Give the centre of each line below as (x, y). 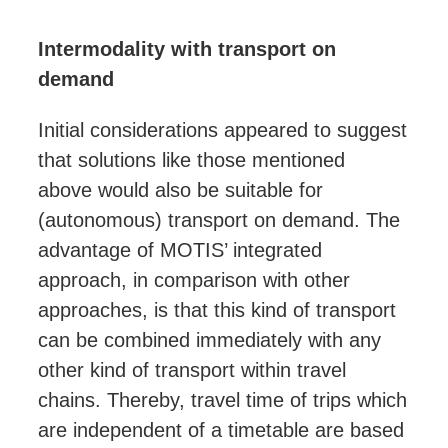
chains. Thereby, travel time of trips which (222, 400)
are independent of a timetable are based (221, 430)
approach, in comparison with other (194, 280)
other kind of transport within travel (192, 370)
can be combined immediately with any (209, 340)
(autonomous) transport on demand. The (219, 220)
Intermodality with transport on (187, 49)
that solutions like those (145, 160)
